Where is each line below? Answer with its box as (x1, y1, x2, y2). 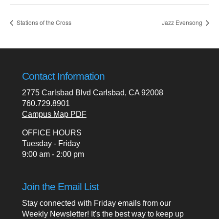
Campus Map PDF (22, 110, 87, 119)
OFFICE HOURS (22, 129, 82, 137)
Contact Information (22, 70, 105, 82)
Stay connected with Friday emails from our (22, 199, 171, 208)
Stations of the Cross (15, 18, 71, 27)
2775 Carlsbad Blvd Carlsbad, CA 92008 (22, 88, 163, 97)
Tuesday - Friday (22, 139, 80, 148)
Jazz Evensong (162, 18, 204, 27)
